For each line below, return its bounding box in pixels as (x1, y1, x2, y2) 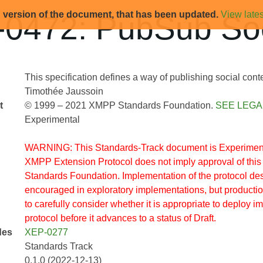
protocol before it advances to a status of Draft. (24, 213, 216, 223)
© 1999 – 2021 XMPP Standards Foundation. (24, 100, 215, 110)
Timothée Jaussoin (24, 86, 103, 96)
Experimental (24, 114, 80, 124)
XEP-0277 (24, 227, 68, 237)
